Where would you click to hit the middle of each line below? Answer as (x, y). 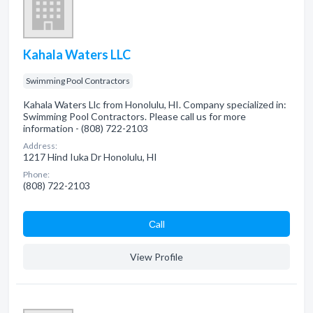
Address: (40, 146)
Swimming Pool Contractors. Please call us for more (134, 116)
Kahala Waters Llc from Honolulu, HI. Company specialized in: (155, 104)
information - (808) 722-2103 (86, 128)
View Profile (156, 257)
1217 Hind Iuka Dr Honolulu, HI (90, 157)
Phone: (36, 174)
